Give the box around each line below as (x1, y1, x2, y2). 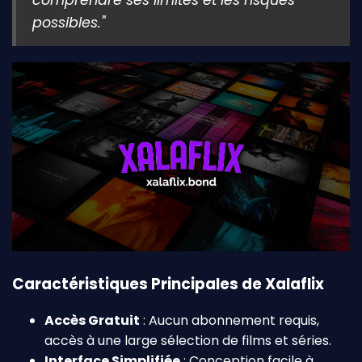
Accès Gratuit (44, 311, 140, 330)
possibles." (32, 12, 105, 32)
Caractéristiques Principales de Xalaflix (12, 272, 324, 295)
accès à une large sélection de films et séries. (44, 331, 331, 351)
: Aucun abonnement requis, (140, 311, 319, 330)
